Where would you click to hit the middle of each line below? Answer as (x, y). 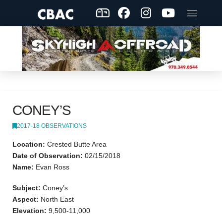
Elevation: (29, 210)
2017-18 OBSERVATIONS (52, 126)
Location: (29, 144)
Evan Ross (52, 167)
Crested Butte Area (76, 144)
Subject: (27, 188)
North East (56, 199)
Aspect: (26, 199)
